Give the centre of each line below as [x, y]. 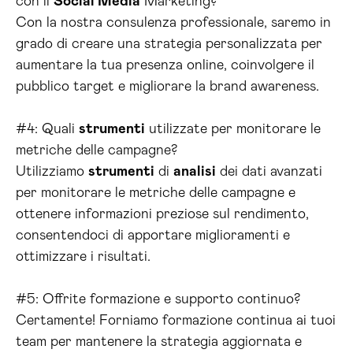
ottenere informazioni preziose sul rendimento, [162, 215]
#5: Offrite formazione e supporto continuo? [158, 300]
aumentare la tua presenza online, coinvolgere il [165, 66]
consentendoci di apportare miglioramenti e [153, 236]
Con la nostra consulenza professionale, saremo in [173, 23]
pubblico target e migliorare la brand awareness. [167, 87]
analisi [195, 172]
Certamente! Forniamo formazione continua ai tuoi [176, 321]
